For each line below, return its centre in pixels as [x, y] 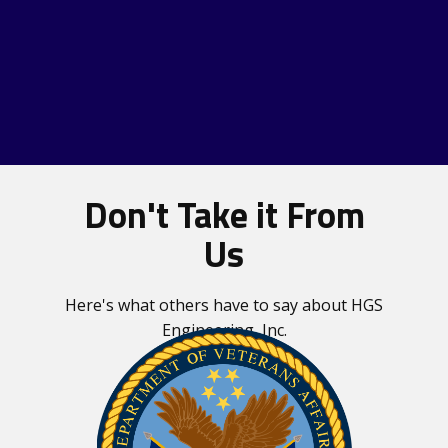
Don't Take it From [224, 214]
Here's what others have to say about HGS [224, 305]
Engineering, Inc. [224, 330]
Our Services [224, 280]
